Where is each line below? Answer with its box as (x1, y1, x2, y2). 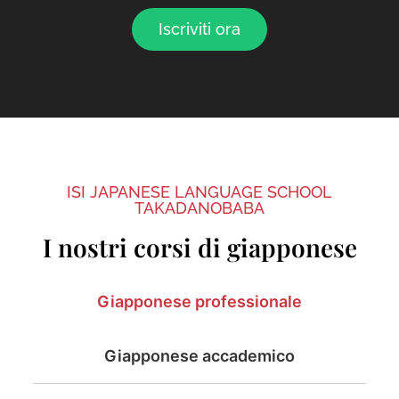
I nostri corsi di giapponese (42, 230, 357, 264)
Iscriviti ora (159, 19, 240, 38)
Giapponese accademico (104, 346, 295, 365)
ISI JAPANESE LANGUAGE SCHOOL (67, 182, 332, 201)
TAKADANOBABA (134, 198, 265, 217)
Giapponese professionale (97, 291, 302, 311)
